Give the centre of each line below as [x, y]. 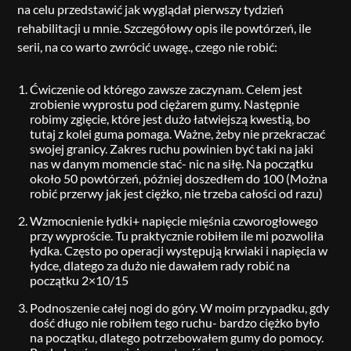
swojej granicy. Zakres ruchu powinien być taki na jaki [172, 148]
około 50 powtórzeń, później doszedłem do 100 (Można [179, 178]
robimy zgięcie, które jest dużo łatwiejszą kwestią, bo [170, 119]
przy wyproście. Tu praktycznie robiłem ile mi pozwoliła [177, 235]
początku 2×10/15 [80, 280]
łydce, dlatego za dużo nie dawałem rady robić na [160, 265]
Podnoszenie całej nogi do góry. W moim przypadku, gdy [180, 308]
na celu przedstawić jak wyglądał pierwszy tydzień [151, 9]
